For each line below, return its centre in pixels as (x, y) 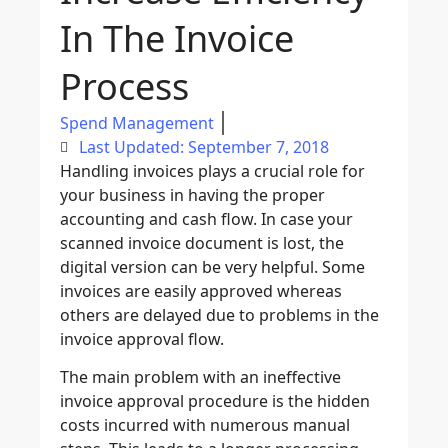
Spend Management (137, 122)
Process (124, 86)
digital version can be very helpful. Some (212, 266)
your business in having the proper (192, 194)
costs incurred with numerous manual (205, 425)
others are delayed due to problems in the (219, 314)
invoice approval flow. (142, 338)
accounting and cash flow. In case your (206, 218)
